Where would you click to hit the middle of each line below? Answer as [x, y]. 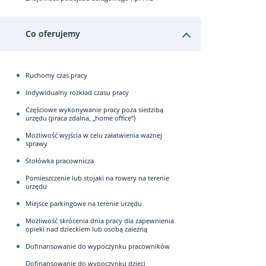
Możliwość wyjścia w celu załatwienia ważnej [94, 135]
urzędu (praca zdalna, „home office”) [80, 118]
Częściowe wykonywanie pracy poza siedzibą [94, 109]
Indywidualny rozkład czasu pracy [77, 92]
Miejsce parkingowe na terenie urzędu [84, 203]
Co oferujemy [53, 34]
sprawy [37, 143]
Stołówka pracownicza [60, 160]
